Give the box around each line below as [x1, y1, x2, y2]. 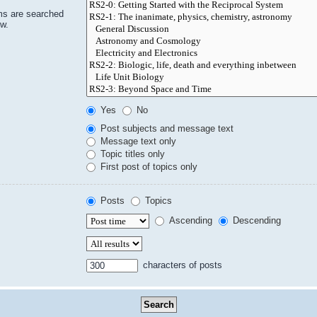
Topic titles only [98, 148, 166, 159]
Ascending [166, 214, 213, 226]
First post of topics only [98, 161, 198, 172]
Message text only [98, 135, 177, 146]
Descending [230, 214, 282, 226]
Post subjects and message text [98, 122, 234, 134]
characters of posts [140, 259, 223, 270]
